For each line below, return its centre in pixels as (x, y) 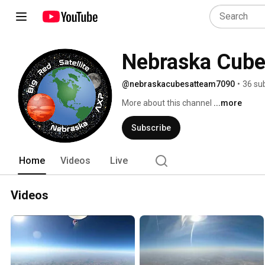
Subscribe (151, 128)
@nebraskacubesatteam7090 (178, 84)
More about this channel (167, 103)
